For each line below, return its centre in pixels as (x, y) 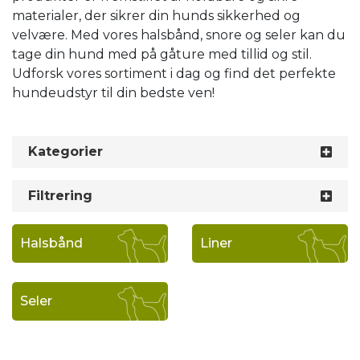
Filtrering (60, 196)
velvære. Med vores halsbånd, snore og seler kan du (179, 35)
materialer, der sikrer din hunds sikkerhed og (156, 16)
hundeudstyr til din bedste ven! (113, 93)
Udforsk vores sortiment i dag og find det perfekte (174, 74)
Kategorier (65, 151)
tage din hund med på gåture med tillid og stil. (162, 54)
